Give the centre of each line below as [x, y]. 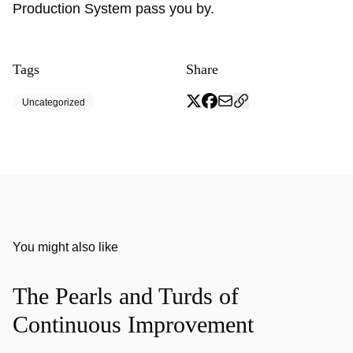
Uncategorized [54, 102]
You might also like [65, 247]
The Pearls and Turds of [126, 296]
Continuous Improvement [133, 324]
